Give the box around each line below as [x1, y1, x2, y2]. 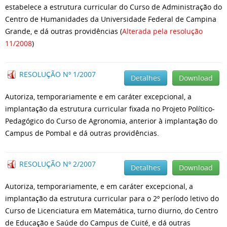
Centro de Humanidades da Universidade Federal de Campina [5, 14, 216, 24]
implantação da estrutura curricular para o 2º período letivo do [5, 194, 219, 203]
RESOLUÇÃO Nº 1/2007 [19, 69, 96, 79]
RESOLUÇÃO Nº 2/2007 [19, 159, 96, 169]
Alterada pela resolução [122, 26, 203, 36]
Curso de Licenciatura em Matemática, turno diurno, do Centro [5, 206, 218, 215]
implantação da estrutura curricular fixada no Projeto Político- [5, 104, 215, 113]
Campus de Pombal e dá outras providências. [5, 128, 159, 138]
